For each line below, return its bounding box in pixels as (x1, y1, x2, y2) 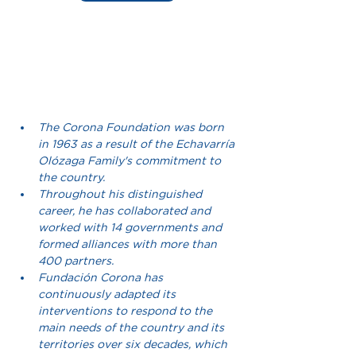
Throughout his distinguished (38, 188, 205, 201)
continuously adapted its (38, 288, 179, 301)
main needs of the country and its (38, 321, 227, 335)
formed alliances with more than (38, 238, 220, 251)
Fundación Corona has (38, 271, 166, 284)
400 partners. (38, 254, 114, 268)
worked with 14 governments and (38, 221, 225, 234)
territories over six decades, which (38, 338, 230, 351)
